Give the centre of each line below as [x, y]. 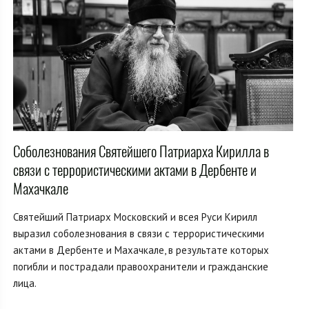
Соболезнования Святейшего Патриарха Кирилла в [141, 152]
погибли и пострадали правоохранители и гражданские [141, 267]
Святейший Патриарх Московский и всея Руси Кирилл [135, 217]
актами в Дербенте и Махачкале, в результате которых [141, 250]
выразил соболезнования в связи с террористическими [139, 234]
